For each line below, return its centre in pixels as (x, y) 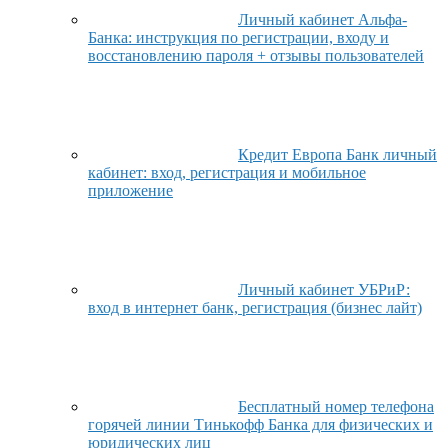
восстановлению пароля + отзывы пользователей (256, 55)
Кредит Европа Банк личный (337, 154)
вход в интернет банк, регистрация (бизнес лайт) (255, 307)
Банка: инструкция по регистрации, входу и (238, 37)
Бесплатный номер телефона (336, 406)
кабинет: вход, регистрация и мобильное (227, 172)
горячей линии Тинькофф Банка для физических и (260, 424)
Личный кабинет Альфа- (322, 19)
